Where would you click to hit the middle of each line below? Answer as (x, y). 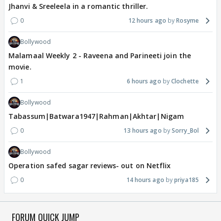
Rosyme (187, 21)
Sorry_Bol (185, 131)
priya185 (186, 180)
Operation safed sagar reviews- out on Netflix (90, 166)
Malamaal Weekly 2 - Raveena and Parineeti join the (100, 56)
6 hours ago (144, 81)
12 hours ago (147, 21)
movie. (20, 67)
